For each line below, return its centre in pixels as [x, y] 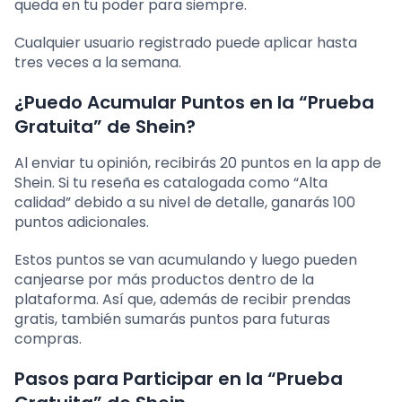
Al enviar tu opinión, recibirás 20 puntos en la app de [198, 163]
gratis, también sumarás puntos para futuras [172, 319]
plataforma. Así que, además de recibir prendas [183, 300]
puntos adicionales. [82, 223]
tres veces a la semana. [98, 63]
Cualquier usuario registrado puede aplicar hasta [186, 43]
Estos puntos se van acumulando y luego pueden [186, 260]
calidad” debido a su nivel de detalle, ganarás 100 [185, 203]
